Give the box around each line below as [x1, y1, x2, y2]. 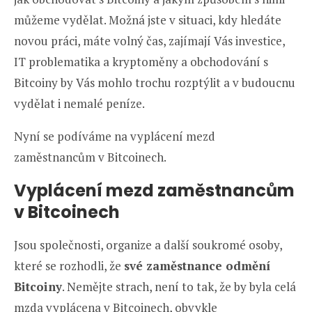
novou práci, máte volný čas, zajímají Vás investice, [14, 32, 285, 49]
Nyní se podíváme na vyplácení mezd [14, 127, 215, 144]
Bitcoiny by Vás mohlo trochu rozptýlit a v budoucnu [14, 74, 295, 91]
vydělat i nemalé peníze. [14, 95, 145, 111]
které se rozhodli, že [14, 257, 124, 274]
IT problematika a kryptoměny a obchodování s [14, 53, 268, 70]
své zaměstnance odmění [124, 257, 270, 274]
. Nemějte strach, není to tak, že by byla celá [62, 278, 296, 295]
